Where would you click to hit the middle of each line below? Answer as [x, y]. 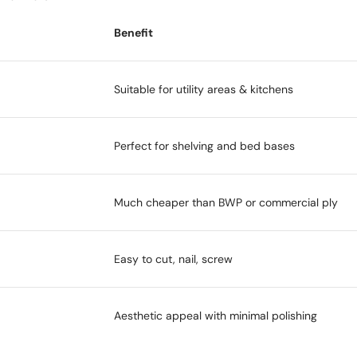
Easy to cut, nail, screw [173, 259]
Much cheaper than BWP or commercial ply [226, 202]
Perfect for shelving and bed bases [204, 145]
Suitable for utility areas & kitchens [204, 89]
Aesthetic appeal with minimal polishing [216, 315]
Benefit [133, 32]
